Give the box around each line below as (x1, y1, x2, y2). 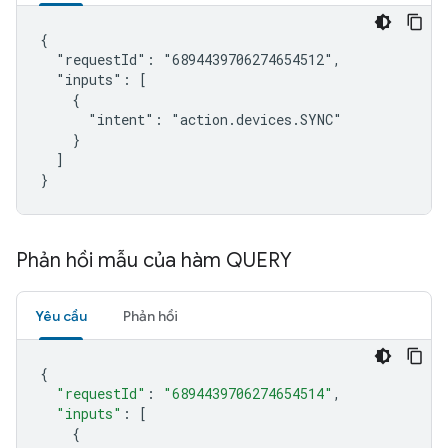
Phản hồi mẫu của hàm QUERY (16, 248, 292, 273)
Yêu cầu (35, 307, 87, 325)
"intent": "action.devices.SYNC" (40, 110, 342, 129)
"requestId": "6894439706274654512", (40, 50, 341, 69)
